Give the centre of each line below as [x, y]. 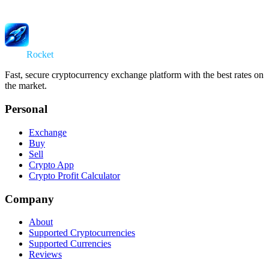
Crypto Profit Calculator [74, 175]
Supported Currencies [70, 244]
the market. [26, 86]
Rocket [40, 55]
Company [29, 199]
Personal [26, 109]
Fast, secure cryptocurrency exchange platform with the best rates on [134, 75]
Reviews [45, 255]
